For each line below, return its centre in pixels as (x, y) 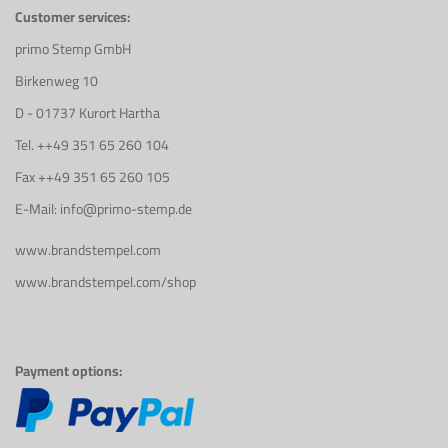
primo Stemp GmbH (73, 48)
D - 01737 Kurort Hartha (87, 112)
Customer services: (72, 16)
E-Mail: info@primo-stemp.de (103, 208)
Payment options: (68, 370)
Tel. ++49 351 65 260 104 (92, 144)
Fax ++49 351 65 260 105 (92, 176)
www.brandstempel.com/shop (105, 281)
